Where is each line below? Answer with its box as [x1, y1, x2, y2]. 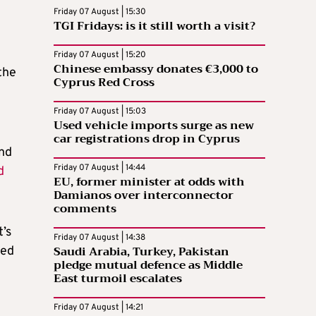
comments [54, 199, 116, 219]
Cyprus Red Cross [54, 73, 154, 93]
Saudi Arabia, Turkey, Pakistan [54, 242, 229, 262]
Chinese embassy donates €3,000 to [54, 59, 258, 80]
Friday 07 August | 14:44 [54, 162, 145, 174]
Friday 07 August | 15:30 [54, 6, 146, 18]
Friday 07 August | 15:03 [54, 106, 146, 118]
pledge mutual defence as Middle [54, 255, 243, 276]
